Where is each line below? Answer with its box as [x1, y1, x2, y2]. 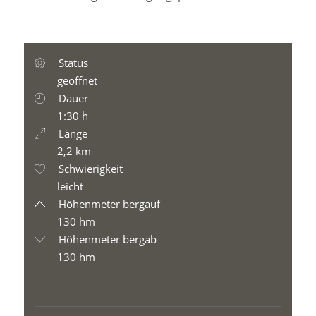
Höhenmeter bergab [56, 232, 157, 246]
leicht [57, 179, 84, 193]
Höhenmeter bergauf [56, 197, 161, 211]
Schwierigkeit [56, 162, 123, 176]
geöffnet [57, 73, 98, 87]
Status [56, 56, 89, 70]
